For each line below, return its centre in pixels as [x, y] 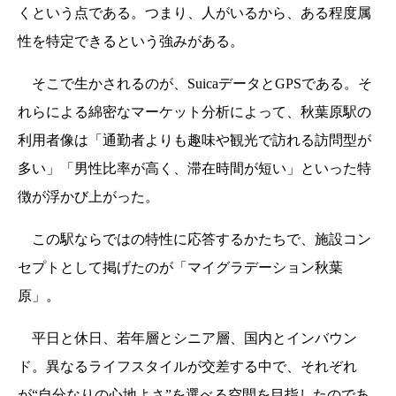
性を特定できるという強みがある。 [131, 42]
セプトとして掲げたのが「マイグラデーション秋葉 [180, 268]
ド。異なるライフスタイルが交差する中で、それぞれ [187, 367]
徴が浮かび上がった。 [88, 197]
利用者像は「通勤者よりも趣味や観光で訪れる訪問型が [194, 141]
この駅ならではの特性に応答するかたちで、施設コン [194, 240]
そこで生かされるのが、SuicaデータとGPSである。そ [195, 84]
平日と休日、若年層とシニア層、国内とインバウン [187, 339]
